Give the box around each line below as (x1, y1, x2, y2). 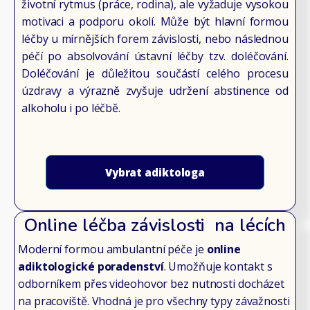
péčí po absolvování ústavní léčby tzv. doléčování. (21, 48, 289, 64)
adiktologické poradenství (18, 258, 164, 274)
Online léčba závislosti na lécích (24, 213, 286, 238)
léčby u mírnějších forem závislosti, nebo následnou (21, 31, 289, 47)
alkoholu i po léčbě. (21, 100, 123, 116)
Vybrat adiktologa (104, 165, 206, 180)
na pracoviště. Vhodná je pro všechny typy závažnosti (18, 293, 290, 309)
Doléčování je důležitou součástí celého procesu (21, 66, 289, 82)
